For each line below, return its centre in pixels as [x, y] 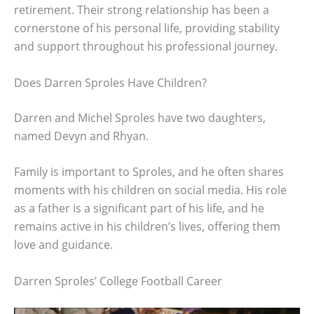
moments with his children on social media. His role [150, 190]
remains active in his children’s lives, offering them [147, 227]
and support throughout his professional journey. [146, 46]
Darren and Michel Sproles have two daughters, [140, 117]
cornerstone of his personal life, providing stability [147, 28]
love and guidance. [63, 245]
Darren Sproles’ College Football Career [118, 281]
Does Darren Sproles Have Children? [110, 82]
